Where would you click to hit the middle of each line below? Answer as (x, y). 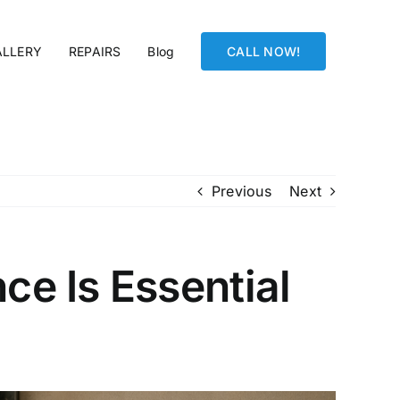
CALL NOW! (264, 52)
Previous (241, 191)
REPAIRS (95, 51)
